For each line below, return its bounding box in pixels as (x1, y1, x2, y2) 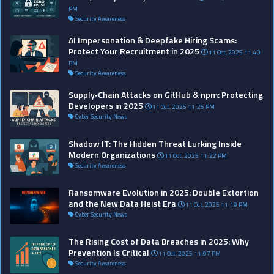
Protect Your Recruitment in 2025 (68, 44, 199, 57)
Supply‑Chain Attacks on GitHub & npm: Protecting (68, 87, 263, 101)
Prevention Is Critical (68, 245, 149, 259)
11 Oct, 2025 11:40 (207, 47, 261, 57)
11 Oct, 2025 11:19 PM (184, 199, 248, 209)
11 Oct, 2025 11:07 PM (157, 248, 221, 258)
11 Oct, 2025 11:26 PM (151, 102, 215, 111)
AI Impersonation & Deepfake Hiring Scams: (68, 33, 237, 46)
